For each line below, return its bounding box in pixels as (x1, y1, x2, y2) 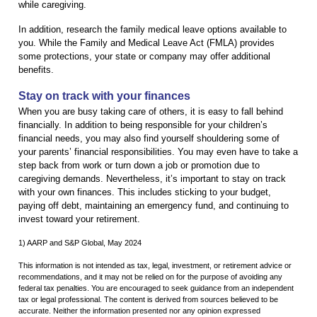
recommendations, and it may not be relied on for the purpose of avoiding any (18, 272, 282, 281)
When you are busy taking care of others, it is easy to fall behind (18, 105, 283, 117)
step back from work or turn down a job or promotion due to (18, 159, 260, 171)
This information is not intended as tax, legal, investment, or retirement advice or (18, 260, 292, 270)
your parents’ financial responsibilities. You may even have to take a (18, 146, 298, 157)
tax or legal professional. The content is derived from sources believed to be (18, 294, 278, 304)
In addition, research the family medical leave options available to (18, 23, 287, 35)
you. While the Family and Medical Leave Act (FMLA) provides (18, 37, 275, 48)
